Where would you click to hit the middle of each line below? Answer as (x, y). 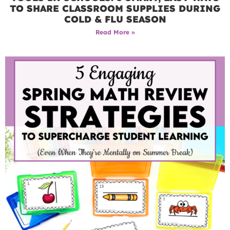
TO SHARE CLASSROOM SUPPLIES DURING (115, 9)
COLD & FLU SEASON (115, 20)
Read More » (115, 32)
